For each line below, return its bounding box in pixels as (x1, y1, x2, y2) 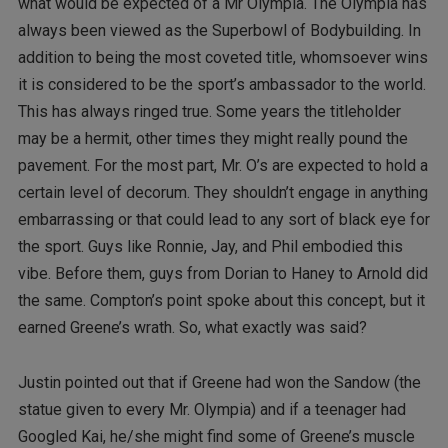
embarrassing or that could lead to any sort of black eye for (17, 210, 430, 230)
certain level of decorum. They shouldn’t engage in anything (17, 183, 428, 203)
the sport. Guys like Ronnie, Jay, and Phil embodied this (17, 237, 403, 257)
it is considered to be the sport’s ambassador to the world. (17, 75, 426, 95)
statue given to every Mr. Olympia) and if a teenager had (17, 399, 406, 419)
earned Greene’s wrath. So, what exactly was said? (17, 318, 367, 338)
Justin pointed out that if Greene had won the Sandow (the (17, 372, 421, 392)
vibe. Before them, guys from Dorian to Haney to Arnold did (17, 264, 428, 284)
